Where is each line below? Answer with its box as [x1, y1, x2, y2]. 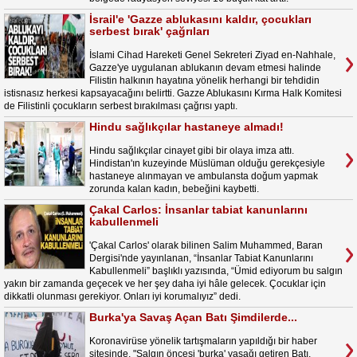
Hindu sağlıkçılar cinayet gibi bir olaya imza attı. [89, 145, 294, 156]
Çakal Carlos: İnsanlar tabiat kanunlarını [89, 203, 308, 216]
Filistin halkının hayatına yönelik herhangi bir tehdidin [89, 75, 320, 86]
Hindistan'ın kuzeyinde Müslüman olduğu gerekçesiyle [89, 158, 325, 169]
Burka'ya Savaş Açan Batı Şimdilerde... [89, 311, 297, 324]
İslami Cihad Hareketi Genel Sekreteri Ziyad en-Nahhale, [89, 49, 335, 61]
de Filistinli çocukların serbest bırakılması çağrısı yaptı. [4, 100, 237, 112]
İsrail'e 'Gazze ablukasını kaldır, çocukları [89, 13, 312, 25]
